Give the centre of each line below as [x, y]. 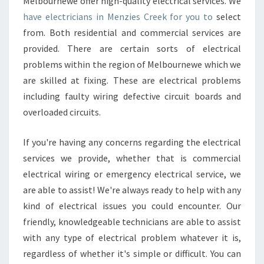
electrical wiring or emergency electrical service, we [132, 174]
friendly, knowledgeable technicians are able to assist [132, 222]
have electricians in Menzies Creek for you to [118, 16]
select [227, 16]
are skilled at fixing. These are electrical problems [132, 80]
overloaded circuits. [62, 112]
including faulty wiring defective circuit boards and [132, 96]
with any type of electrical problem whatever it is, [132, 237]
